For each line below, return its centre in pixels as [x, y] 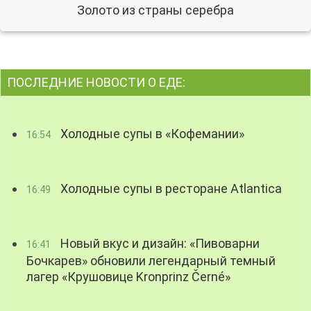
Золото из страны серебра [155, 10]
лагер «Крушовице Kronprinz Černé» [129, 277]
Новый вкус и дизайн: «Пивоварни [159, 244]
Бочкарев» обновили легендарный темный [151, 261]
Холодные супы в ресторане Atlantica [170, 189]
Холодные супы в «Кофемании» [151, 134]
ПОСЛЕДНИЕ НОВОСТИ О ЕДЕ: [96, 82]
